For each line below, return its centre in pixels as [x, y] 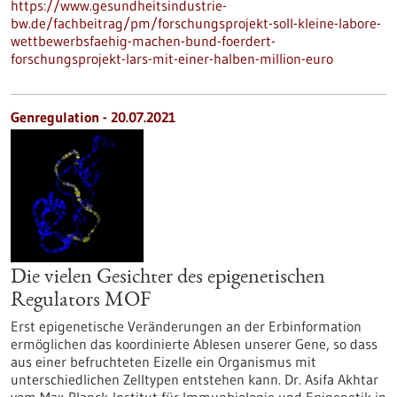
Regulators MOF [81, 301]
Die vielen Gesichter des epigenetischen [168, 278]
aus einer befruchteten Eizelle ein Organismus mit [163, 362]
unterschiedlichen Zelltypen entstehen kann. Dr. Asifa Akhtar [195, 379]
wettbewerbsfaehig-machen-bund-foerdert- [143, 41]
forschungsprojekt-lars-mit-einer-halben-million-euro [172, 58]
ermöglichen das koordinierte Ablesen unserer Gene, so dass [194, 344]
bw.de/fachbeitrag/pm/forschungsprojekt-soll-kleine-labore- [196, 23]
